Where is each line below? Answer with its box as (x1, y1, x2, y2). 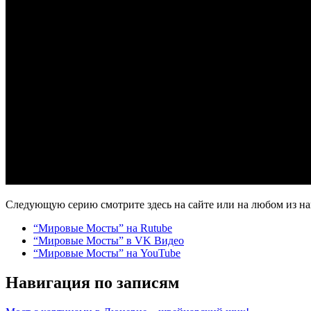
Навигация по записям (6, 273, 179, 292)
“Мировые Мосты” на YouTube (33, 246, 180, 259)
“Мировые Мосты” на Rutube (33, 221, 172, 234)
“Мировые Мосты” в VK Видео (33, 234, 184, 246)
